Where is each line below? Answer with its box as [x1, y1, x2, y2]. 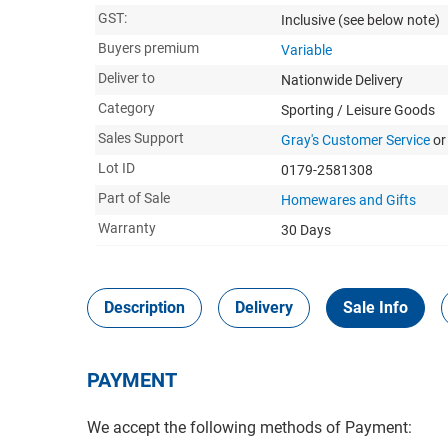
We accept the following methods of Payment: [87, 417, 412, 437]
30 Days [281, 221, 331, 238]
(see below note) [338, 11, 440, 28]
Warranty [98, 219, 156, 236]
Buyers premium [98, 39, 199, 56]
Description [104, 297, 185, 317]
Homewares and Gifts [281, 191, 416, 208]
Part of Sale [98, 189, 170, 206]
